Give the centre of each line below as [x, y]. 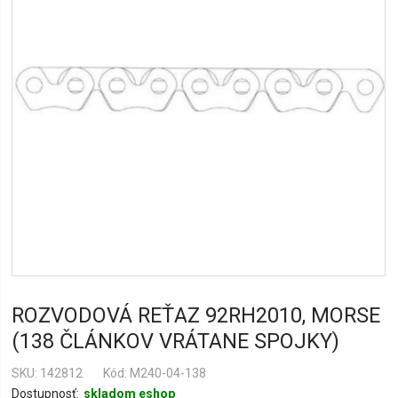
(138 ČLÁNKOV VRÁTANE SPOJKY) [176, 341]
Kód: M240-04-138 [155, 373]
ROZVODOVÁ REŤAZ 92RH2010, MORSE [196, 315]
